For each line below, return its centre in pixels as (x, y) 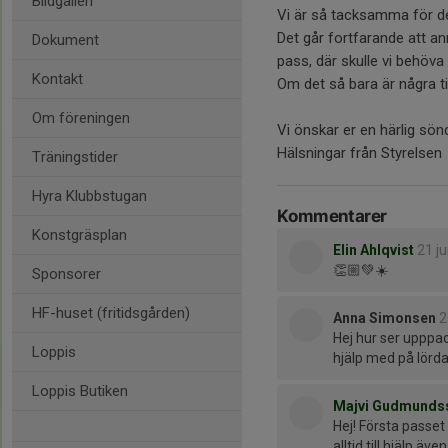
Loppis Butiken (80, 391)
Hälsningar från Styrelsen (359, 153)
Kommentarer (332, 216)
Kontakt (57, 79)
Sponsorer (66, 274)
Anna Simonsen (384, 318)
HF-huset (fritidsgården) (111, 313)
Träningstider (75, 157)
